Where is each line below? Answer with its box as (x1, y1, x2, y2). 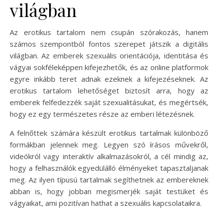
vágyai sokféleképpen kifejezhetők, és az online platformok (10, 62, 208, 72)
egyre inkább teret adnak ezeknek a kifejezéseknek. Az (10, 73, 208, 84)
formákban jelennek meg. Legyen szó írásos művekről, (10, 139, 208, 149)
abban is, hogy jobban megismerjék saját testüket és (10, 186, 208, 196)
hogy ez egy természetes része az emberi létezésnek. (10, 109, 195, 119)
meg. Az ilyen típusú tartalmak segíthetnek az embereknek (10, 174, 208, 184)
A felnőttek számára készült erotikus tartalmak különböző (10, 127, 208, 138)
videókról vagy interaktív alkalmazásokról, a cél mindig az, (10, 151, 208, 161)
